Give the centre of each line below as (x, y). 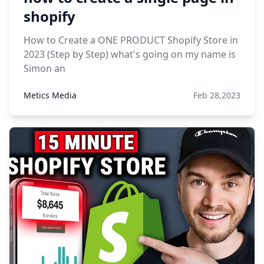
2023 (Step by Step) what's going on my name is (130, 54)
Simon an (44, 68)
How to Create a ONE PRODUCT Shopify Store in (131, 40)
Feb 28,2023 (217, 95)
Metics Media (50, 95)
